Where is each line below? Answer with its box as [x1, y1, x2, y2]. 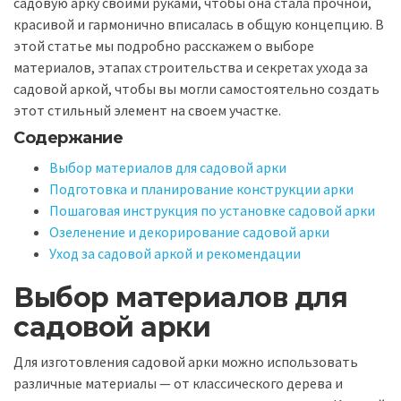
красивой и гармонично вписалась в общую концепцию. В [13, 14, 384, 33]
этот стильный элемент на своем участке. [13, 100, 281, 119]
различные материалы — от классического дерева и [13, 374, 343, 393]
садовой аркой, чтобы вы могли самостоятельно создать [13, 79, 380, 98]
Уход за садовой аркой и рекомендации [49, 243, 301, 262]
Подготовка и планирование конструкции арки [49, 179, 354, 198]
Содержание [13, 128, 123, 149]
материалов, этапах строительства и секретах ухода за [13, 57, 368, 76]
